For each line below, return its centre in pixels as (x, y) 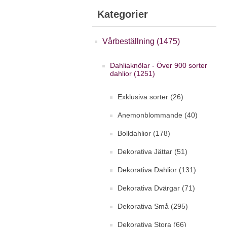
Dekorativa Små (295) (153, 206)
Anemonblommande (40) (158, 115)
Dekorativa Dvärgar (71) (156, 188)
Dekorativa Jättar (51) (153, 152)
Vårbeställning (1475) (141, 41)
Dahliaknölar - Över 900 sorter (159, 65)
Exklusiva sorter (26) (150, 97)
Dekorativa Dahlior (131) (157, 170)
